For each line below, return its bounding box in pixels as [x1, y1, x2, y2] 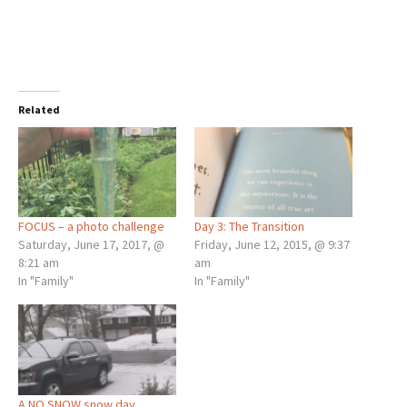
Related [18, 102, 60, 116]
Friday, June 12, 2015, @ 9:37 [194, 236, 350, 253]
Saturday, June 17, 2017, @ [18, 236, 164, 253]
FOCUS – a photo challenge [18, 218, 164, 235]
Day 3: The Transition [194, 218, 304, 235]
